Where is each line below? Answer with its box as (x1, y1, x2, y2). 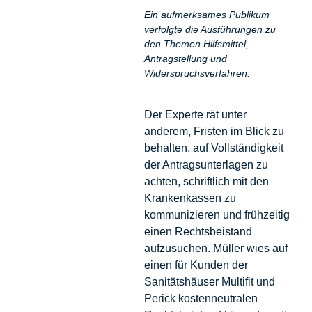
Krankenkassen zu (143, 192, 236, 204)
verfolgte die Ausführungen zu (143, 24, 276, 36)
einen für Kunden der (143, 258, 248, 271)
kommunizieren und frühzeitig (143, 208, 290, 221)
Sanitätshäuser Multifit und (143, 275, 275, 288)
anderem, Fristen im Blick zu (143, 125, 284, 137)
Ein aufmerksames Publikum (143, 9, 270, 21)
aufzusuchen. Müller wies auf (143, 242, 288, 254)
